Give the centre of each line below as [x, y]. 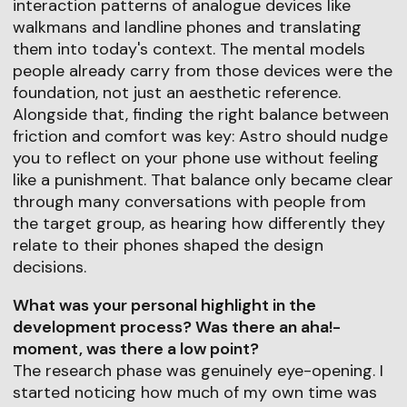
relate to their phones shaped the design [168, 245]
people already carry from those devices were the [202, 70]
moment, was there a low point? [135, 348]
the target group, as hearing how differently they [199, 223]
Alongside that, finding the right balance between [200, 114]
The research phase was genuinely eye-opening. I [198, 370]
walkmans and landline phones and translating [187, 27]
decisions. [49, 267]
